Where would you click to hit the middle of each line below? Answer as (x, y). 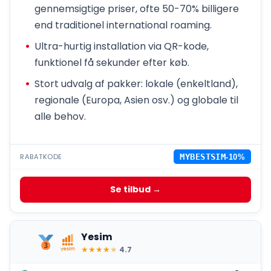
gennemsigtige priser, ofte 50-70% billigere (137, 9)
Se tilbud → (135, 190)
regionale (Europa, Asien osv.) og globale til (136, 100)
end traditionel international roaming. (123, 25)
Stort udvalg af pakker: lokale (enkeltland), (136, 84)
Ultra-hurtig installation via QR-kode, (122, 47)
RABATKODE (41, 156)
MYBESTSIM (203, 157)
